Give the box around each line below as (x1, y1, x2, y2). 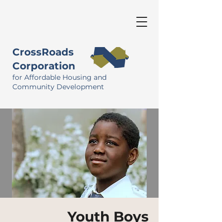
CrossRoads (12, 46, 74, 58)
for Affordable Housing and (12, 73, 107, 82)
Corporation (12, 60, 75, 72)
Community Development (12, 82, 104, 91)
